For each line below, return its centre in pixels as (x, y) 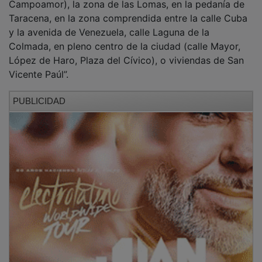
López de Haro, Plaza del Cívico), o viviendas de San (126, 52)
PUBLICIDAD (39, 92)
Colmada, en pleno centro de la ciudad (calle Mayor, (125, 38)
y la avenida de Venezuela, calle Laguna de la (109, 24)
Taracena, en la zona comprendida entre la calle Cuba (128, 10)
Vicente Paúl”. (39, 66)
